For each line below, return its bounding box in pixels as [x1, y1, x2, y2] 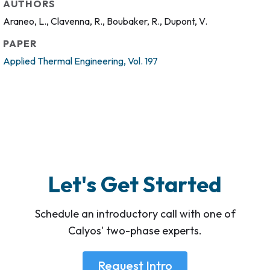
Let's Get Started [48, 170, 222, 198]
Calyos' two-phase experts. [68, 223, 202, 237]
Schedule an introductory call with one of [34, 206, 236, 221]
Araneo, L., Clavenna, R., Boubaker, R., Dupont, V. [3, 14, 207, 27]
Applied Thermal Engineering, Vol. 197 [3, 54, 158, 67]
